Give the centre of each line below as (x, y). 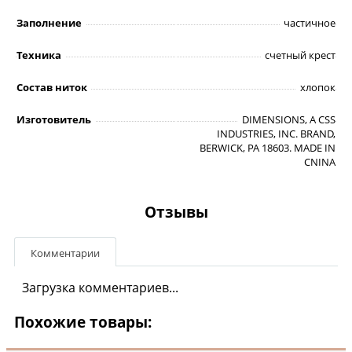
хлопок (318, 88)
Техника (39, 55)
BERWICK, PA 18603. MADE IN (268, 148)
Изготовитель (54, 120)
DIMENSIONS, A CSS (289, 120)
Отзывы (176, 212)
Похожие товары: (83, 323)
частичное (310, 23)
